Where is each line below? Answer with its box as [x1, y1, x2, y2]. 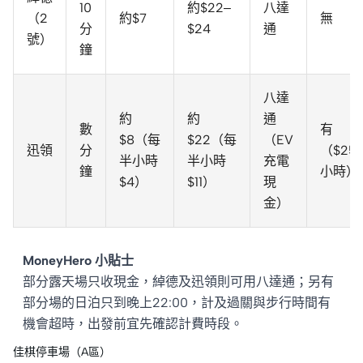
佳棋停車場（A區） [13, 345, 111, 360]
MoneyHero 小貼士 [23, 253, 134, 269]
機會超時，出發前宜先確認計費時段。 [23, 316, 243, 332]
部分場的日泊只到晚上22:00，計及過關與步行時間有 [23, 295, 331, 311]
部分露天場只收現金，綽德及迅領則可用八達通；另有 [23, 274, 334, 290]
